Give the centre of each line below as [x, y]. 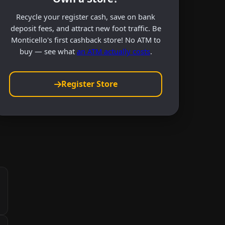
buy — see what [48, 51]
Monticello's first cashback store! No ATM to [86, 39]
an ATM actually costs [113, 51]
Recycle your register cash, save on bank [86, 16]
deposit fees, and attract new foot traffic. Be [86, 28]
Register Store [89, 84]
